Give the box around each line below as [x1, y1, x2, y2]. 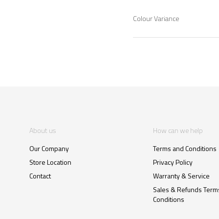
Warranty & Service [153, 171, 210, 181]
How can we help [153, 125, 203, 136]
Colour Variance [133, 13, 179, 24]
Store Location [29, 157, 71, 168]
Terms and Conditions [153, 143, 217, 154]
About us [29, 125, 56, 136]
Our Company [29, 143, 69, 154]
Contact [29, 171, 51, 181]
